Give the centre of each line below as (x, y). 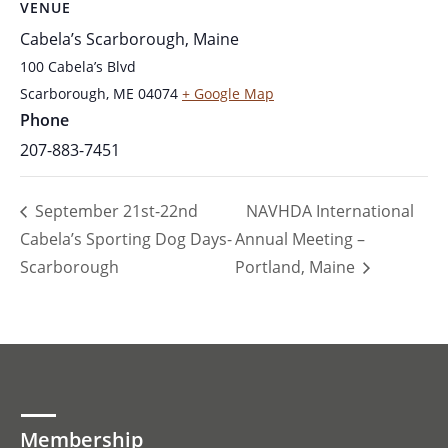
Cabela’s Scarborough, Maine (129, 38)
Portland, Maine (297, 267)
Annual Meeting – (300, 239)
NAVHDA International (330, 210)
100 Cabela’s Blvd (78, 66)
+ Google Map (228, 93)
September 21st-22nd (114, 210)
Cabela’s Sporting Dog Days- (126, 239)
